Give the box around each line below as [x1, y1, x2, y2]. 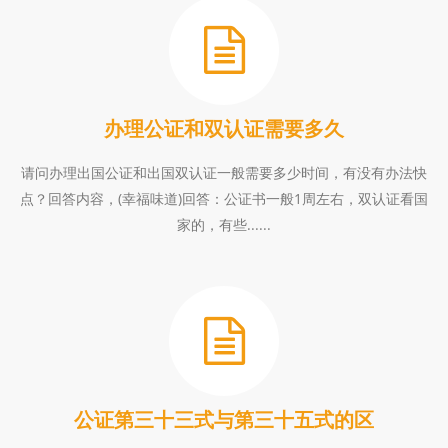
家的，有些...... [177, 215, 271, 234]
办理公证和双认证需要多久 [104, 115, 344, 142]
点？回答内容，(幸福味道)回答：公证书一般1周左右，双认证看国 [20, 189, 428, 208]
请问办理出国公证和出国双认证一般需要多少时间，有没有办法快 [21, 163, 427, 182]
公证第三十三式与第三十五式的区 [74, 406, 374, 433]
